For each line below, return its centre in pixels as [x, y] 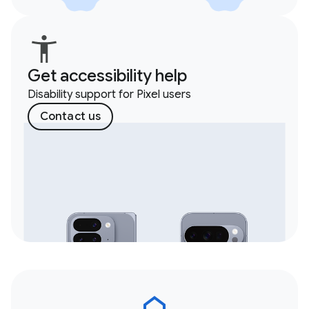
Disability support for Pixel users [109, 95]
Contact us [70, 117]
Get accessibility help [107, 76]
